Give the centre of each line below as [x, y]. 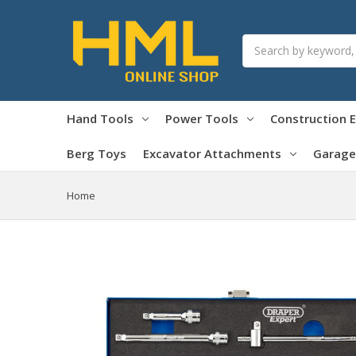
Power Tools [201, 118]
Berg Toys [97, 153]
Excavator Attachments [212, 153]
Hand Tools [100, 118]
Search [260, 42]
